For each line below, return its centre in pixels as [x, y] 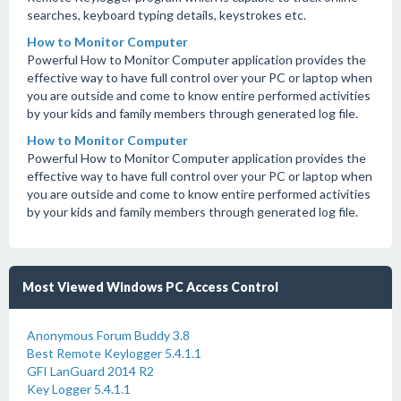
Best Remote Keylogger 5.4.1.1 [114, 353]
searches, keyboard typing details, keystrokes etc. [166, 15]
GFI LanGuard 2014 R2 [90, 371]
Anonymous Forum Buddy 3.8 [108, 335]
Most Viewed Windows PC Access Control [150, 287]
